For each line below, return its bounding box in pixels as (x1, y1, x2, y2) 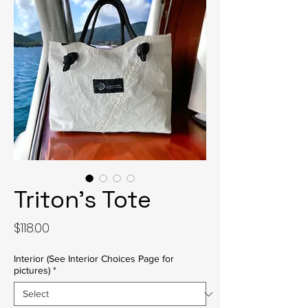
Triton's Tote (14, 185, 151, 214)
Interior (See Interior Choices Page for (14, 253, 174, 264)
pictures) (14, 265, 50, 276)
